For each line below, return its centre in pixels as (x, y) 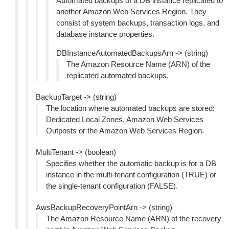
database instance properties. (105, 34)
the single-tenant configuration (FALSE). (112, 186)
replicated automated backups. (118, 75)
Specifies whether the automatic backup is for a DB (131, 163)
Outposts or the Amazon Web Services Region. (125, 131)
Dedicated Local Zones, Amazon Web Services (125, 119)
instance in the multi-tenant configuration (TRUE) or (131, 175)
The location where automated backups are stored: (130, 108)
